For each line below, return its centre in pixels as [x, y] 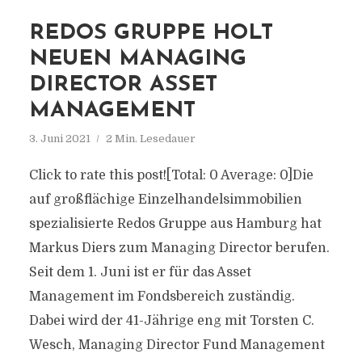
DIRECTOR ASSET [123, 85]
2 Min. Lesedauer [150, 139]
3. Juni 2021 [59, 139]
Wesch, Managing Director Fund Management [177, 345]
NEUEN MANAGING [137, 59]
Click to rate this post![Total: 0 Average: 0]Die [171, 175]
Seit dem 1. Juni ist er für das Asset [140, 272]
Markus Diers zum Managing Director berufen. [179, 248]
